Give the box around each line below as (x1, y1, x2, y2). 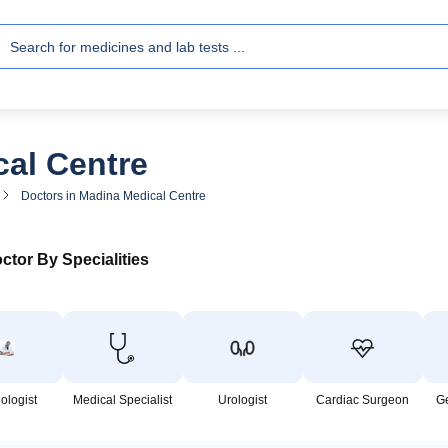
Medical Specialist (73, 393, 173, 407)
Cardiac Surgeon (316, 393, 410, 407)
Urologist (218, 393, 268, 407)
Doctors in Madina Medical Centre (21, 189, 206, 203)
